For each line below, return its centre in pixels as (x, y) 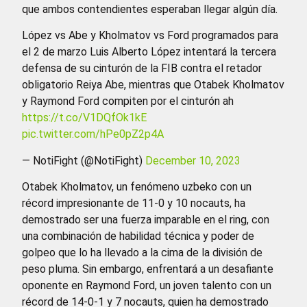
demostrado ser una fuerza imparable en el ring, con (146, 220)
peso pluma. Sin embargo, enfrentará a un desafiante (148, 269)
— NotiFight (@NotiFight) (84, 160)
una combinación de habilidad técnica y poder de (138, 236)
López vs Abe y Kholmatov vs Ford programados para (150, 36)
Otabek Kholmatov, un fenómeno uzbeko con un (137, 187)
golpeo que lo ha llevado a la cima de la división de (142, 253)
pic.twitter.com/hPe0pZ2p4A (93, 134)
